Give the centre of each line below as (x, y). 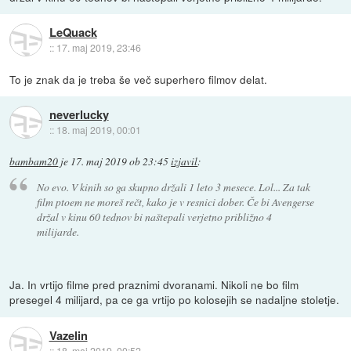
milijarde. (58, 232)
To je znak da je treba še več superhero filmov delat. (139, 79)
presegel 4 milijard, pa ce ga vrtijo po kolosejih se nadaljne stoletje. (175, 300)
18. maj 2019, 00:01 (98, 130)
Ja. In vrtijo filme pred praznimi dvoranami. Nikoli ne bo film (154, 285)
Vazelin (68, 335)
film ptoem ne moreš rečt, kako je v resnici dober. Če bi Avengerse (175, 202)
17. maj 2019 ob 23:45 (120, 161)
